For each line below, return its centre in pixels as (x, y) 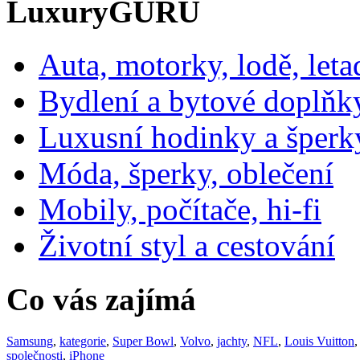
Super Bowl (143, 341)
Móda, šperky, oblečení (186, 174)
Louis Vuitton (319, 341)
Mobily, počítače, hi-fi (180, 210)
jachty (232, 341)
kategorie (83, 341)
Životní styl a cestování (187, 246)
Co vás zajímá (101, 299)
